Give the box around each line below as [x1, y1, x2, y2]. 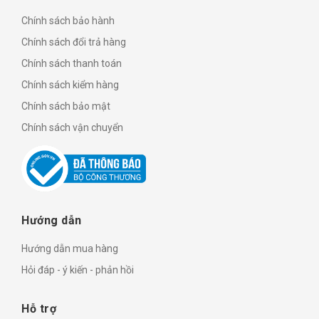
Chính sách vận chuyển [21, 122, 123, 134]
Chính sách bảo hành [21, 15, 115, 27]
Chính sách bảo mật [21, 100, 110, 113]
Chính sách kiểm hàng [21, 79, 119, 91]
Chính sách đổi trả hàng [21, 36, 126, 48]
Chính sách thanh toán [21, 58, 122, 70]
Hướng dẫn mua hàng [21, 243, 118, 255]
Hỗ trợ [21, 302, 56, 316]
